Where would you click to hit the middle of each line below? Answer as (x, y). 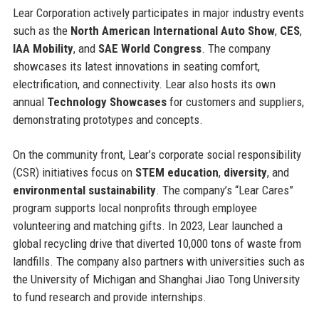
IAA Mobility (43, 48)
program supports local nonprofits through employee (135, 208)
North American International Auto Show (172, 30)
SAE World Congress (150, 48)
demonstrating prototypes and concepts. (108, 119)
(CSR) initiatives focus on (74, 172)
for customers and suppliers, (235, 101)
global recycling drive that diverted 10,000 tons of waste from (157, 243)
